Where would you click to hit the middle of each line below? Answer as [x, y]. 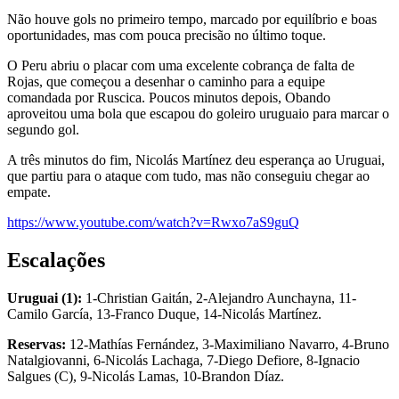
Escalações [56, 261]
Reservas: [38, 345]
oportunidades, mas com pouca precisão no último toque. [167, 36]
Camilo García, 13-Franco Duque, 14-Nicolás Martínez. [164, 314]
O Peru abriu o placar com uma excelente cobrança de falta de [181, 66]
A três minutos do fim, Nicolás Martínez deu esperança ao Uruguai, [196, 160]
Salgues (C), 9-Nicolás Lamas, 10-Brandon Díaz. [146, 377]
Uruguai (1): [45, 298]
